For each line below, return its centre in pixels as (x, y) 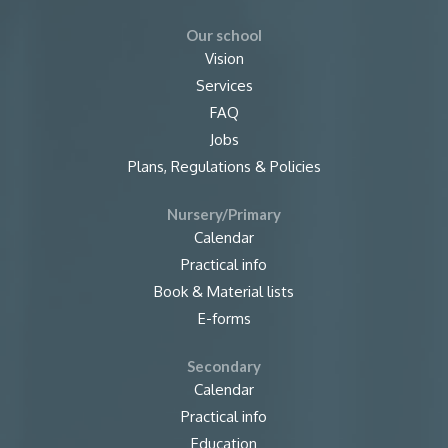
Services (224, 85)
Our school (224, 35)
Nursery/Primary (224, 214)
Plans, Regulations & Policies (224, 166)
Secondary (224, 366)
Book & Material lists (224, 291)
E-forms (224, 318)
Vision (224, 58)
